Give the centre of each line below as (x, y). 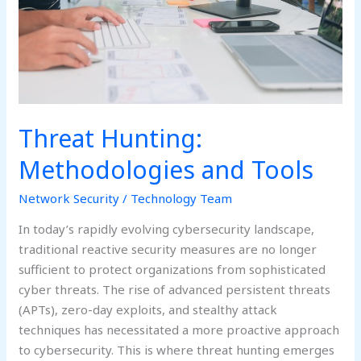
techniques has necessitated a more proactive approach (179, 329)
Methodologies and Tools (166, 169)
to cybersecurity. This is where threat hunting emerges (177, 349)
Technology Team (182, 198)
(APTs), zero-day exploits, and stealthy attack (148, 309)
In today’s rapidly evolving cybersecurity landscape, (167, 228)
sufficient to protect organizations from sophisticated (172, 269)
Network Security (69, 198)
